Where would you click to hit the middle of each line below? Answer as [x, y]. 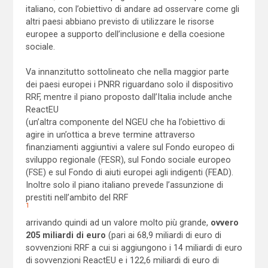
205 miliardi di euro [66, 235]
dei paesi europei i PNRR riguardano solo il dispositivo [129, 84]
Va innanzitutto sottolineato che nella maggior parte [127, 71]
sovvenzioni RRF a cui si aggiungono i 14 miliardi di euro [134, 247]
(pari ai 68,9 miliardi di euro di [163, 235]
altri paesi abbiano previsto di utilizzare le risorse [120, 21]
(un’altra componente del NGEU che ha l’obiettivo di [125, 122]
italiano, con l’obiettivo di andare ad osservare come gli [132, 9]
